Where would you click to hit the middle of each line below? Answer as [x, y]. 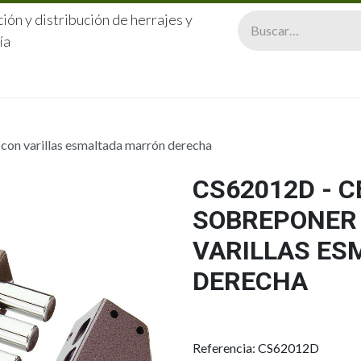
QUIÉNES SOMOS [145, 77]
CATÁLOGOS [257, 77]
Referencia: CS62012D [256, 348]
